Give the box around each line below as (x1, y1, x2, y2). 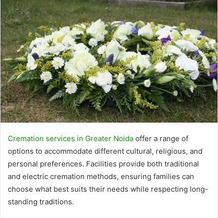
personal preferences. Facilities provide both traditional (8, 159, 199, 168)
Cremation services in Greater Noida (8, 133, 133, 143)
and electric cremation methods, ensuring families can (8, 171, 194, 181)
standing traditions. (8, 197, 74, 206)
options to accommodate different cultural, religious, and (8, 146, 202, 156)
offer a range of (133, 133, 188, 143)
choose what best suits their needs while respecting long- (8, 184, 208, 194)
